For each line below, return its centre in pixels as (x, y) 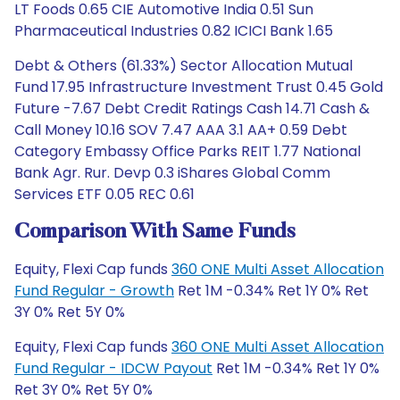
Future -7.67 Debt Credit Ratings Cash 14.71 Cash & (192, 108)
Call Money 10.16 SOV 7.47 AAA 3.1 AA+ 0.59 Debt (181, 130)
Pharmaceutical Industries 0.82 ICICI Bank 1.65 (174, 31)
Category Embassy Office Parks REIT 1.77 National (187, 151)
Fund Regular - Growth (94, 291)
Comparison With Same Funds (155, 232)
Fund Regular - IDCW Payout (113, 368)
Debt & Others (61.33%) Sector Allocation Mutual (183, 66)
